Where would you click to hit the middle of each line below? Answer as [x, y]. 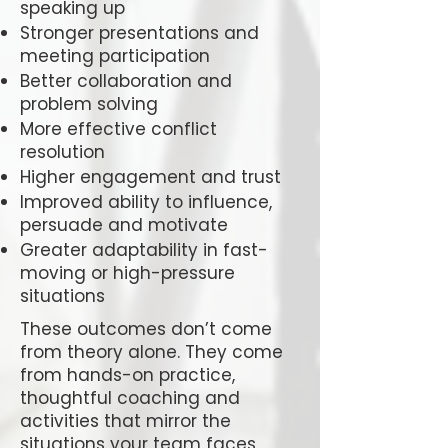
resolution [62, 152]
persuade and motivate [124, 225]
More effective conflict [118, 129]
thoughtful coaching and [130, 398]
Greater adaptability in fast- [144, 250]
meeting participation [115, 56]
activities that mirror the [125, 421]
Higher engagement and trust [150, 177]
